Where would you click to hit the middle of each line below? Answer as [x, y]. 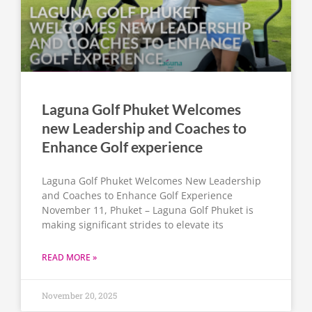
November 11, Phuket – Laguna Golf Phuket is [148, 210]
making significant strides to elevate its [133, 225]
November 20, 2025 [79, 296]
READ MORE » [69, 258]
